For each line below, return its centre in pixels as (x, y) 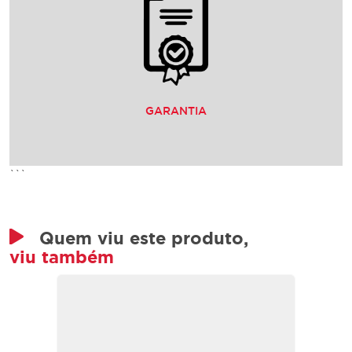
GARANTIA (176, 110)
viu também (62, 256)
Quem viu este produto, (144, 237)
